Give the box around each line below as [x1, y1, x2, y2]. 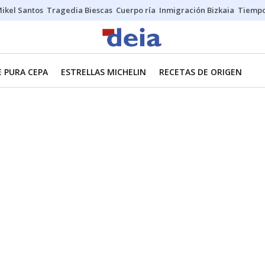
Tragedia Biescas [47, 5, 112, 15]
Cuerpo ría [116, 5, 156, 15]
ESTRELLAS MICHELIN [61, 66, 146, 77]
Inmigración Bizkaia [159, 5, 234, 15]
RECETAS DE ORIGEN [159, 66, 242, 77]
